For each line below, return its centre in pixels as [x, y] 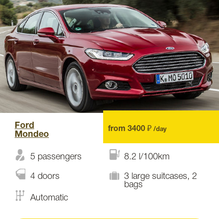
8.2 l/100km [147, 157]
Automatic [49, 198]
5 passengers [56, 157]
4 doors [45, 176]
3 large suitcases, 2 [161, 176]
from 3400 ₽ [131, 129]
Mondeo [32, 135]
